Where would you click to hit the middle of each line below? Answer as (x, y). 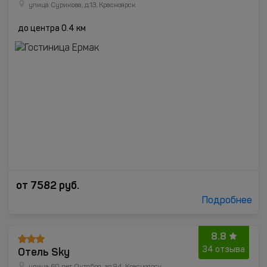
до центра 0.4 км (52, 29)
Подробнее (227, 201)
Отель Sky (44, 252)
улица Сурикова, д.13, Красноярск (82, 5)
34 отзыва (224, 250)
